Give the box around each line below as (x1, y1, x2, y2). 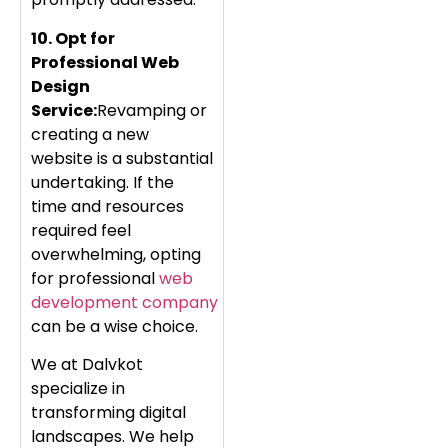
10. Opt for (31, 26, 115, 50)
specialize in (31, 376, 125, 400)
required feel (31, 218, 131, 242)
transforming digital (31, 400, 186, 424)
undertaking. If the (31, 170, 174, 194)
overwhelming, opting (31, 242, 201, 266)
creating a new (31, 122, 149, 146)
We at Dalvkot (31, 352, 143, 376)
